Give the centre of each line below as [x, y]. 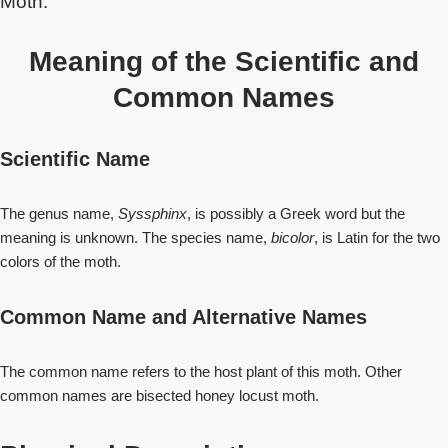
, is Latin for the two [377, 237]
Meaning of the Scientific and [224, 61]
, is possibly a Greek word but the [296, 213]
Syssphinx [152, 213]
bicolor [292, 237]
